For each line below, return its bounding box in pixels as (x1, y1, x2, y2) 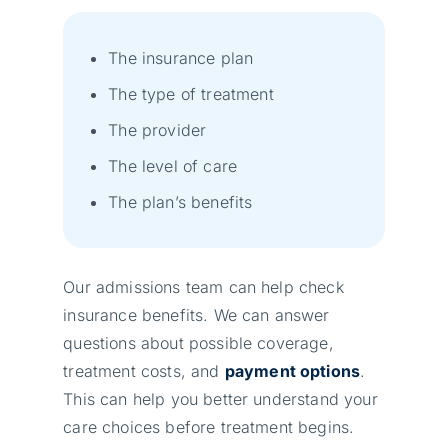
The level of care (108, 155, 238, 176)
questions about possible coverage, (63, 332, 334, 353)
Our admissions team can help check (63, 276, 344, 297)
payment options (224, 360, 361, 381)
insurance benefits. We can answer (63, 304, 330, 325)
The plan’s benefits (108, 191, 253, 212)
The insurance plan (108, 47, 254, 68)
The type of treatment (108, 83, 274, 104)
